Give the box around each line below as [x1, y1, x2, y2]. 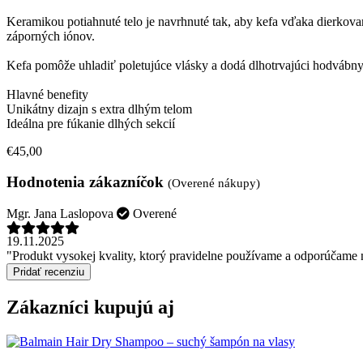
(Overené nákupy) [168, 177, 260, 190]
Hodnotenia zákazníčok [6, 173, 168, 191]
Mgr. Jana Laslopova [6, 207, 113, 221]
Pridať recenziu [13, 266, 84, 279]
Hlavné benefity [6, 87, 88, 101]
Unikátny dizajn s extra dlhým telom [6, 101, 192, 116]
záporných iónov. [6, 28, 95, 43]
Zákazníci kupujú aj [6, 296, 174, 318]
